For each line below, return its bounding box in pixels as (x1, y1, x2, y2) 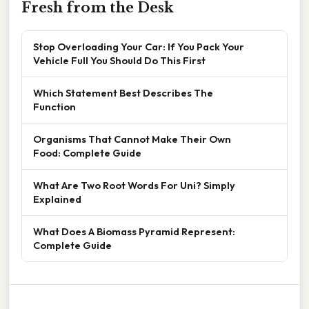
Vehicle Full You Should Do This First (33, 53, 206, 67)
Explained (33, 192, 81, 206)
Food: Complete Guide (33, 146, 141, 159)
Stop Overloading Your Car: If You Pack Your (33, 39, 244, 53)
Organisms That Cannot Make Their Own (33, 132, 231, 146)
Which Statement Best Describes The (33, 86, 213, 99)
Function (33, 99, 76, 113)
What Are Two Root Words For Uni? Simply (33, 178, 235, 192)
